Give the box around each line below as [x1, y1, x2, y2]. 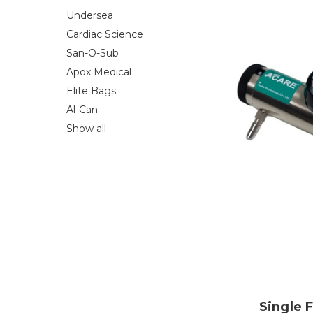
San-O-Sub [66, 46, 119, 59]
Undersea [66, 8, 113, 22]
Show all [66, 122, 106, 135]
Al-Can [66, 103, 98, 116]
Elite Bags [66, 84, 116, 97]
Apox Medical [66, 65, 131, 78]
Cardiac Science [66, 27, 143, 41]
